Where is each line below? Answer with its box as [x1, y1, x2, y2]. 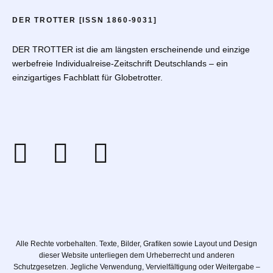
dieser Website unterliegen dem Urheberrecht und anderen [38, 251, 235, 260]
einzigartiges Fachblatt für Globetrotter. [12, 73, 163, 83]
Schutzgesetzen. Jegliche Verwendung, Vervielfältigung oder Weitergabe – [13, 263, 260, 272]
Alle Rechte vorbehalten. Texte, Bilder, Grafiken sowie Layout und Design [16, 239, 257, 249]
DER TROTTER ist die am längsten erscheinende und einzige [12, 44, 250, 55]
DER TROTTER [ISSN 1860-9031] [12, 16, 157, 25]
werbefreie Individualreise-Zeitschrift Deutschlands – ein [12, 58, 228, 69]
